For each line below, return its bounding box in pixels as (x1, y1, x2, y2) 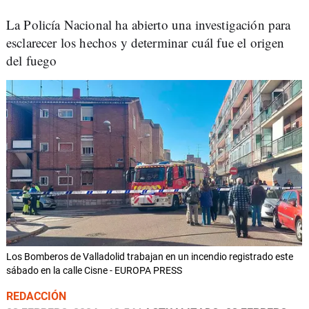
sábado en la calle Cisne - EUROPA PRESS (6, 265, 182, 277)
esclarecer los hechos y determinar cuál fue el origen (6, 34, 285, 51)
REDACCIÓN (6, 290, 66, 303)
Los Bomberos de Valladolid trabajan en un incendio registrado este (6, 251, 293, 263)
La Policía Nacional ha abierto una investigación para (6, 16, 291, 33)
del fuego (6, 52, 57, 69)
